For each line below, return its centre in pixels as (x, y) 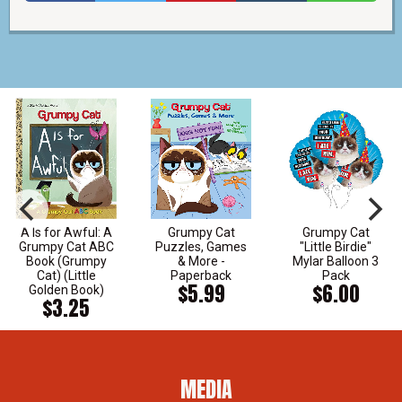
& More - (201, 261)
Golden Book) (66, 290)
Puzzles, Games (201, 247)
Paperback (201, 275)
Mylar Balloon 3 (336, 261)
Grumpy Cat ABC (66, 247)
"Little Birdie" (336, 247)
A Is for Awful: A (66, 232)
